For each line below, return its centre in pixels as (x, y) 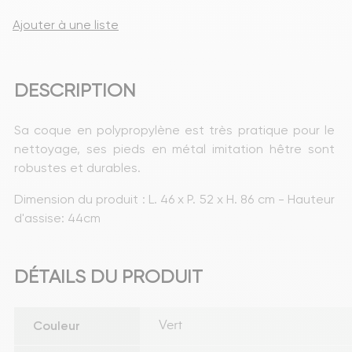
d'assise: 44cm (57, 218)
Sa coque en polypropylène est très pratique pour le (176, 130)
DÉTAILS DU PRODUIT (108, 276)
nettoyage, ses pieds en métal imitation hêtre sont (176, 148)
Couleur (57, 325)
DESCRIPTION (75, 90)
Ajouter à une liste (66, 24)
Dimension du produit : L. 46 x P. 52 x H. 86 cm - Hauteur (176, 199)
